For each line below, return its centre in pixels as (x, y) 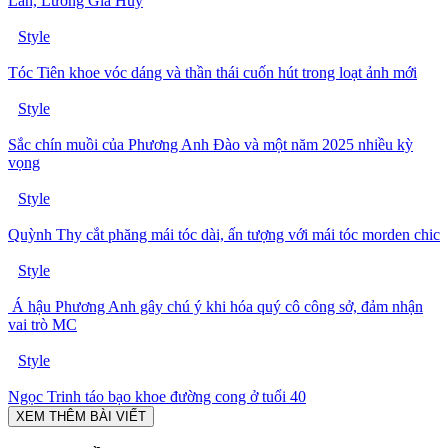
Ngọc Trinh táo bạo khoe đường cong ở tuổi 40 (157, 397)
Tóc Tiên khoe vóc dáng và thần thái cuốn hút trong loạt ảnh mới (212, 73)
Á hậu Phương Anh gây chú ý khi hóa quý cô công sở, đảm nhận (215, 307)
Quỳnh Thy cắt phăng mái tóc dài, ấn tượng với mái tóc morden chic (224, 235)
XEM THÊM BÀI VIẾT (81, 417)
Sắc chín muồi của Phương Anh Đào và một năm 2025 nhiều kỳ (210, 145)
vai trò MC (42, 325)
